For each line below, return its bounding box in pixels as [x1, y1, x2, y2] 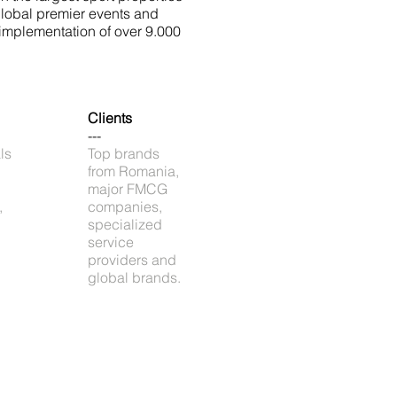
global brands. [88, 269, 181, 286]
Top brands [88, 144, 160, 162]
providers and [88, 251, 176, 269]
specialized [88, 215, 162, 233]
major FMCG [88, 180, 167, 198]
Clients [88, 109, 132, 127]
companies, [88, 198, 162, 215]
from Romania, [88, 162, 179, 180]
